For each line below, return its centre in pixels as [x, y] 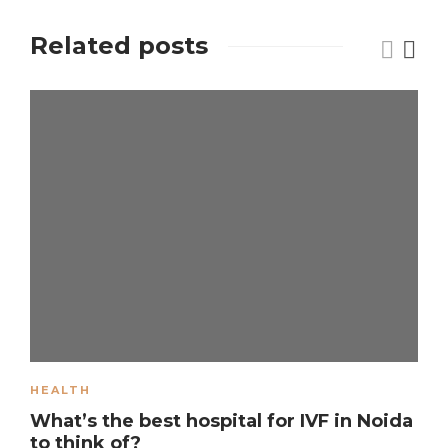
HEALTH [60, 389]
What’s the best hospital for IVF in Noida [221, 420]
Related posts [119, 46]
